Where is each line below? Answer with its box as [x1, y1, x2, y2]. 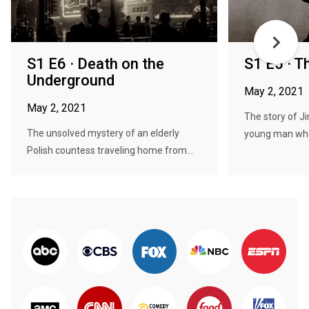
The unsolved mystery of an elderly [27, 128, 179, 139]
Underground [27, 72, 114, 89]
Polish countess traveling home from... [27, 145, 193, 156]
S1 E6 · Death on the [27, 55, 164, 72]
